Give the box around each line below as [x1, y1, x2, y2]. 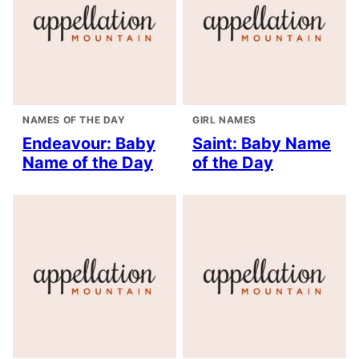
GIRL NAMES [192, 113, 256, 126]
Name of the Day [22, 152, 153, 172]
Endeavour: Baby [22, 133, 155, 153]
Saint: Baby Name [192, 133, 331, 153]
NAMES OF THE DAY [22, 113, 126, 126]
